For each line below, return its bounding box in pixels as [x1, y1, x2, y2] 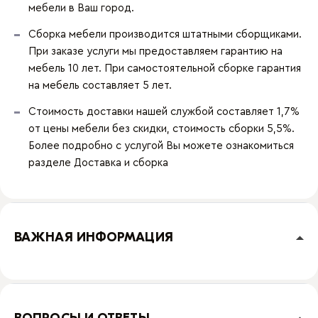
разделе [28, 158, 74, 168]
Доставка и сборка [74, 158, 168, 168]
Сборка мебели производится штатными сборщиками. [28, 29, 302, 40]
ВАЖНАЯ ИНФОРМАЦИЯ [14, 230, 173, 245]
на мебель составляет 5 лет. [28, 80, 172, 91]
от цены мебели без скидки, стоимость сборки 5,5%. [28, 124, 295, 134]
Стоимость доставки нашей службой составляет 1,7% [28, 106, 300, 117]
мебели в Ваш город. [28, 3, 134, 13]
